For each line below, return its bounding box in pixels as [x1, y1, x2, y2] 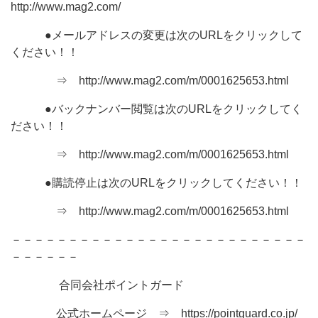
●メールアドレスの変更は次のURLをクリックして [11, 29, 302, 41]
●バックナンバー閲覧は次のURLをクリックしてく [11, 103, 302, 115]
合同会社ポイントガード [11, 279, 184, 291]
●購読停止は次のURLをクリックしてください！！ [11, 177, 302, 189]
